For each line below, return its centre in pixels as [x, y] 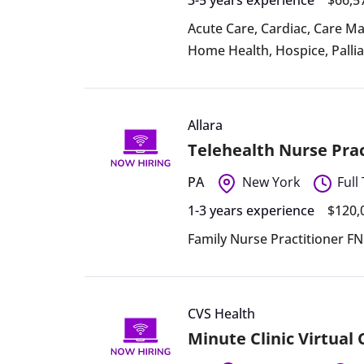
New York [271, 182]
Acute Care [221, 28]
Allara [206, 125]
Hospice [301, 50]
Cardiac [284, 28]
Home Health [229, 50]
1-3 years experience [251, 210]
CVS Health [222, 313]
